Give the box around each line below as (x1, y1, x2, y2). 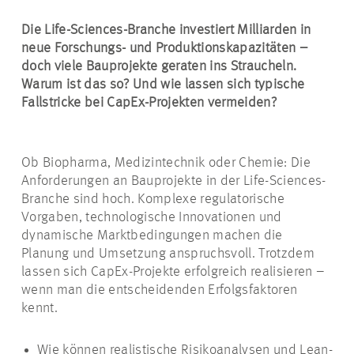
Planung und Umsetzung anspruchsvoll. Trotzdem (21, 247, 314, 261)
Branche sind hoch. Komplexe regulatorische (21, 192, 284, 206)
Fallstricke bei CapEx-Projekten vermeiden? (21, 96, 277, 110)
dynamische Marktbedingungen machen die (21, 228, 283, 243)
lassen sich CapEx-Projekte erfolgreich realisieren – (21, 265, 326, 279)
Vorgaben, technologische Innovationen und (21, 210, 282, 224)
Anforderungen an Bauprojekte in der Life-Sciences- (21, 174, 326, 188)
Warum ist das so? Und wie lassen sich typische (21, 77, 305, 92)
